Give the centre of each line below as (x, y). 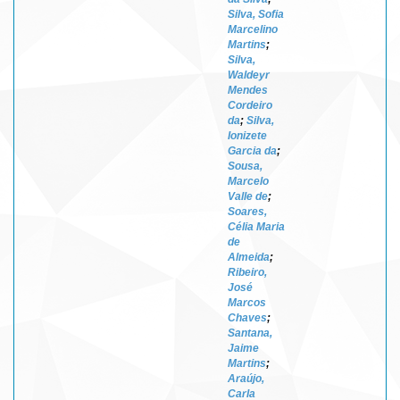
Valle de (248, 196)
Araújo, (246, 378)
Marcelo (248, 181)
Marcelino (253, 29)
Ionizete (247, 135)
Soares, (247, 211)
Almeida (249, 257)
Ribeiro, (247, 272)
